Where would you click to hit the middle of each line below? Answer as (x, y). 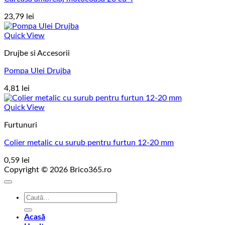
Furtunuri (21, 125)
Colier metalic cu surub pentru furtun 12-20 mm (89, 143)
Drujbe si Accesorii (37, 53)
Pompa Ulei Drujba (37, 71)
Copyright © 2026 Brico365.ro (58, 170)
